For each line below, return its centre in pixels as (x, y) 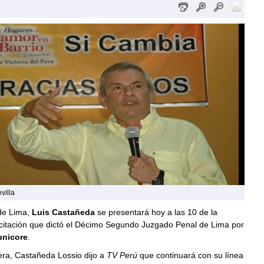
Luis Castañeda (63, 212)
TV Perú (123, 255)
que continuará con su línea (191, 255)
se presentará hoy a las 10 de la (156, 212)
